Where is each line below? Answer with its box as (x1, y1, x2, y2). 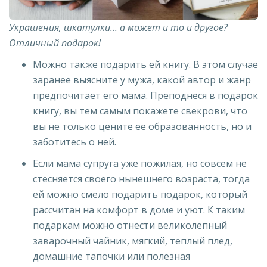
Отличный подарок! (9, 36, 101, 49)
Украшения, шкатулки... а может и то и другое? (9, 20, 228, 34)
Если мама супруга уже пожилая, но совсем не (33, 156, 247, 170)
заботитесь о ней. (33, 135, 116, 148)
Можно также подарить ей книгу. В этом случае (33, 57, 258, 71)
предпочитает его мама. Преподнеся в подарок (33, 88, 258, 102)
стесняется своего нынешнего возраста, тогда (33, 172, 250, 185)
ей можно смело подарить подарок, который (33, 187, 247, 201)
